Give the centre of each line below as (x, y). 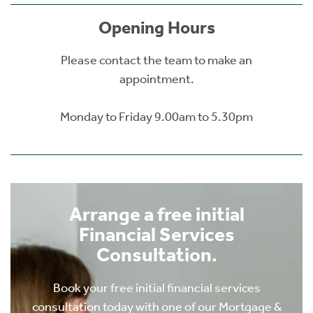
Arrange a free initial (156, 214)
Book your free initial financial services (156, 288)
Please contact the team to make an (156, 60)
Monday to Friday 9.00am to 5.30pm (156, 117)
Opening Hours (156, 28)
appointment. (156, 79)
